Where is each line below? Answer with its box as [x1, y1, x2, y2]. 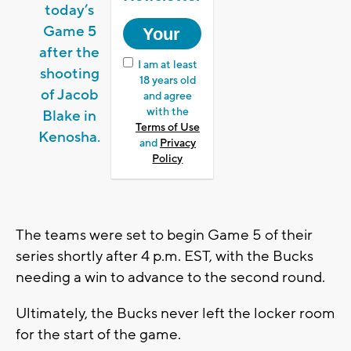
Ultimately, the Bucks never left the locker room [16, 304, 335, 324]
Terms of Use [135, 121, 200, 136]
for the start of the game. [16, 325, 184, 345]
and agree [143, 89, 192, 104]
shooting [39, 64, 100, 84]
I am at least [137, 58, 197, 73]
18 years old [139, 74, 196, 89]
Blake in [42, 107, 97, 126]
